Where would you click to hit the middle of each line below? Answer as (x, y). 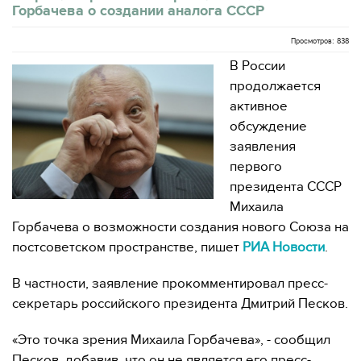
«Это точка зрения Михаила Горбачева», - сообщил (171, 340)
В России (257, 66)
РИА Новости (284, 247)
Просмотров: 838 (320, 41)
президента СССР (286, 187)
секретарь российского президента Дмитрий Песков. (180, 304)
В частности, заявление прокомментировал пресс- (170, 284)
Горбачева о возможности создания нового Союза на (180, 227)
